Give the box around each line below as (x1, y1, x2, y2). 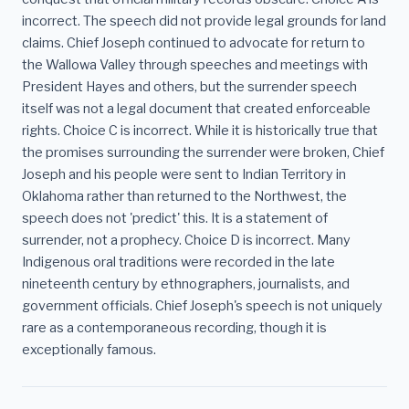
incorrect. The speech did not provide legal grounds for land (22, 13, 386, 30)
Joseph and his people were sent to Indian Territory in (22, 166, 346, 184)
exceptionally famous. (22, 341, 156, 359)
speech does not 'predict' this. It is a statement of (22, 210, 328, 227)
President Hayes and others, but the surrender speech (22, 79, 357, 96)
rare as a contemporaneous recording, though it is (22, 320, 327, 337)
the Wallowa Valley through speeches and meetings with (22, 57, 368, 74)
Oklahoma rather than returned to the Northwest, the (22, 188, 347, 205)
